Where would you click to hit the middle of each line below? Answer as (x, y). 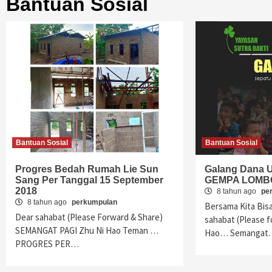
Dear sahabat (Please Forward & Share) (89, 217)
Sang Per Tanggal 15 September (89, 180)
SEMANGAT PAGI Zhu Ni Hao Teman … (87, 230)
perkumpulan (94, 202)
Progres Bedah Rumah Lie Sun (87, 169)
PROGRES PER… (47, 244)
